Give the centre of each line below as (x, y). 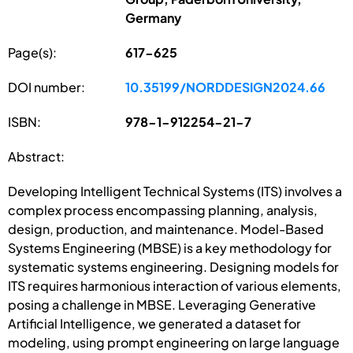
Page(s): (32, 52)
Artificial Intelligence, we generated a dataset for (154, 323)
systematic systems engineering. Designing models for (173, 266)
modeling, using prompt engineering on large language (174, 342)
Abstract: (36, 156)
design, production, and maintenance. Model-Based (166, 229)
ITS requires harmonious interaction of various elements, (175, 285)
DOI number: (46, 87)
